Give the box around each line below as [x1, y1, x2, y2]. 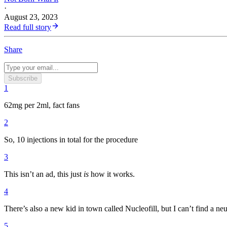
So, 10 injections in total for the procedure [4, 135, 138, 144]
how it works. [89, 170, 135, 179]
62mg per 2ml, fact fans [4, 101, 80, 110]
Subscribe [8, 74, 37, 83]
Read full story [4, 23, 51, 32]
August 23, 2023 [4, 13, 58, 22]
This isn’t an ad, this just [4, 170, 84, 179]
